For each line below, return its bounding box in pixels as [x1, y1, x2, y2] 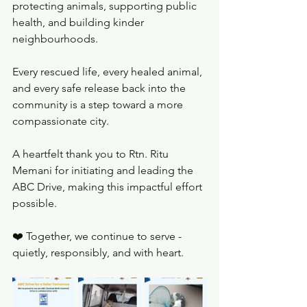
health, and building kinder [12, 16, 147, 29]
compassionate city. [12, 114, 109, 127]
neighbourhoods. [12, 32, 98, 45]
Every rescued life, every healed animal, [12, 65, 205, 78]
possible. [12, 197, 57, 210]
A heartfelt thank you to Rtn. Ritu [12, 147, 171, 160]
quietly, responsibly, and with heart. [12, 246, 184, 259]
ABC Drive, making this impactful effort [12, 180, 205, 193]
